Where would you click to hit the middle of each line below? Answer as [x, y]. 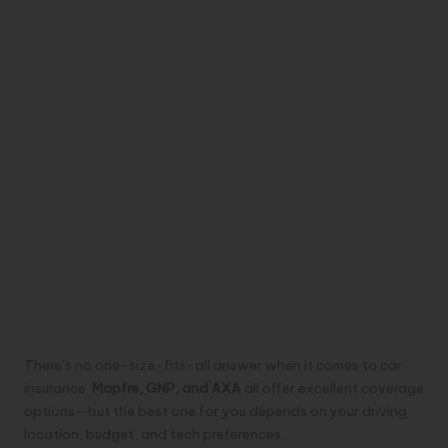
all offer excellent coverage [332, 388]
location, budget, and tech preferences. [154, 434]
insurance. [58, 388]
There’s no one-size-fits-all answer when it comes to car [213, 365]
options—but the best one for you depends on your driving [215, 411]
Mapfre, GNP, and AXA [166, 388]
